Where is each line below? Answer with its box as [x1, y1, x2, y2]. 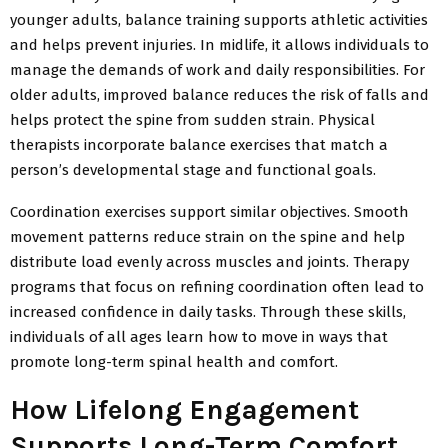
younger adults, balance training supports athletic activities [10, 10, 428, 29]
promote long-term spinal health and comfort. [10, 352, 338, 371]
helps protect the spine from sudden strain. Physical [10, 110, 375, 129]
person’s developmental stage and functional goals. [10, 160, 376, 179]
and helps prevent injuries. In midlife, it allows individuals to [10, 35, 429, 54]
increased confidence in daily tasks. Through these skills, [10, 302, 406, 321]
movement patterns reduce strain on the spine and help [10, 227, 405, 246]
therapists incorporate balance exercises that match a [10, 135, 388, 154]
